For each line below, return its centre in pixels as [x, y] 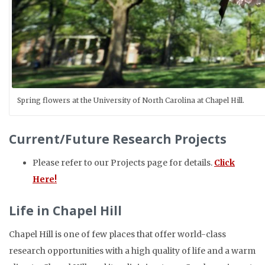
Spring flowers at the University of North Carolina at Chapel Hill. [131, 100]
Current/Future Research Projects [118, 139]
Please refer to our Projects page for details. [123, 162]
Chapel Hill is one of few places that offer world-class [117, 234]
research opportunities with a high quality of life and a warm [132, 251]
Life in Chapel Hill [65, 210]
